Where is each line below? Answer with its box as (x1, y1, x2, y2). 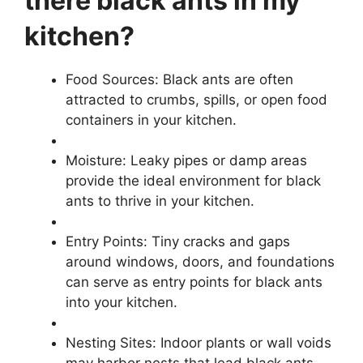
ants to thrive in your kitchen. (66, 192, 254, 209)
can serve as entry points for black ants (66, 273, 322, 290)
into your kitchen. (66, 293, 177, 310)
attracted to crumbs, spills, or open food (66, 91, 327, 108)
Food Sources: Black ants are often (66, 70, 293, 88)
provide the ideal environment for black (66, 172, 321, 189)
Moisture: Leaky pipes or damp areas (66, 152, 307, 169)
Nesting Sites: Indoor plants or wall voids (66, 334, 331, 351)
